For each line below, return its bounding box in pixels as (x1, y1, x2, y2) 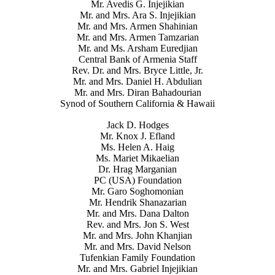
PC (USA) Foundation (93, 174, 182, 185)
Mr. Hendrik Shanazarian (88, 196, 187, 207)
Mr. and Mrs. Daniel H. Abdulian (73, 76, 202, 87)
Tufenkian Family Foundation (80, 252, 195, 263)
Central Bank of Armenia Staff (78, 53, 197, 64)
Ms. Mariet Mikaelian (96, 152, 179, 163)
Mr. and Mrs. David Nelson (84, 241, 191, 252)
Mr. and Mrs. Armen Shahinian (77, 20, 198, 31)
